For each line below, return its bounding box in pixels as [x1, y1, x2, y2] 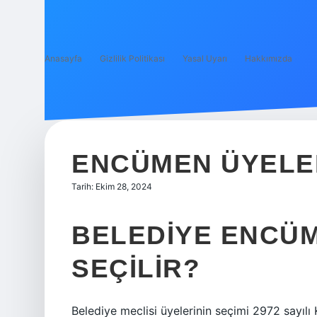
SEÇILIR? [71, 254, 200, 283]
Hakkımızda [245, 53, 292, 64]
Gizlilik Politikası [100, 53, 165, 64]
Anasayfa [45, 53, 82, 64]
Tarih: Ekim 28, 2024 [71, 181, 152, 192]
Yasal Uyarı [183, 53, 227, 64]
